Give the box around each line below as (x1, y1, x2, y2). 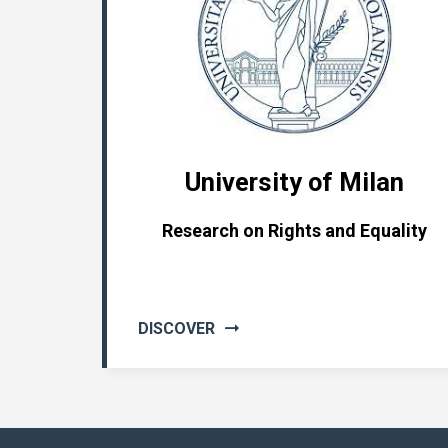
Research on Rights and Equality (162, 220, 427, 241)
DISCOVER (138, 319, 215, 339)
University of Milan (185, 167, 404, 197)
